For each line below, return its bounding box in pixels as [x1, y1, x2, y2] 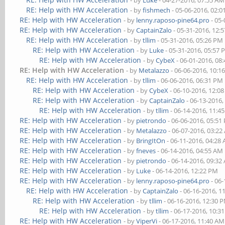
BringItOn [136, 136, 166, 145]
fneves [136, 146, 156, 155]
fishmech [143, 6, 171, 15]
